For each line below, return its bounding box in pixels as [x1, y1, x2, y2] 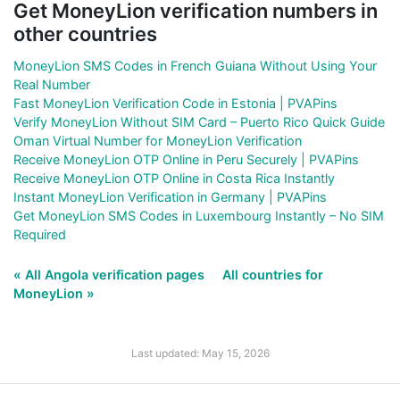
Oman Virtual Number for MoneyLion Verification [13, 132, 302, 148]
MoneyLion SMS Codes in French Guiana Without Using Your [13, 57, 377, 73]
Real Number [13, 76, 90, 92]
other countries [13, 21, 157, 46]
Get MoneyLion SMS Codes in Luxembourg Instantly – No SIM [13, 207, 384, 223]
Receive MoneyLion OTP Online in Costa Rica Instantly [13, 170, 335, 186]
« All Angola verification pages [13, 266, 208, 282]
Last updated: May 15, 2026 [130, 346, 270, 360]
